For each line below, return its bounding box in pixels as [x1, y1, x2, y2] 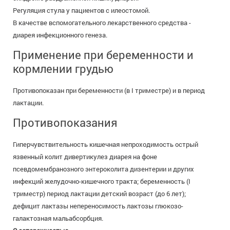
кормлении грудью [13, 61, 113, 76]
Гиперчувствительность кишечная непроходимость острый [13, 140, 198, 149]
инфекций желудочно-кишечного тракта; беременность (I [13, 177, 190, 186]
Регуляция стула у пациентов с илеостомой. [13, 6, 150, 15]
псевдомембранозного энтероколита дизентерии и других [13, 164, 194, 174]
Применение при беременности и [13, 47, 194, 63]
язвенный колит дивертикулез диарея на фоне [13, 152, 157, 162]
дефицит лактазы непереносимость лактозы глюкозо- [13, 201, 183, 211]
